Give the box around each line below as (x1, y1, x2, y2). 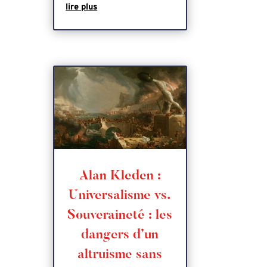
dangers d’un (81, 228, 159, 242)
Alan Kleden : (79, 169, 161, 183)
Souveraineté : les (67, 209, 173, 222)
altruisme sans (77, 248, 163, 262)
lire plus (66, 2, 98, 11)
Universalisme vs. (69, 189, 172, 203)
